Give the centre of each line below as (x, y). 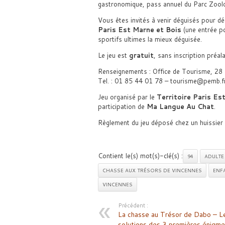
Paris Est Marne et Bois (139, 29)
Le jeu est (113, 55)
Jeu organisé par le (127, 97)
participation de (122, 106)
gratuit (141, 55)
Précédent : (133, 205)
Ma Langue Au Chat (180, 106)
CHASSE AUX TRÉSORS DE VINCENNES (152, 170)
